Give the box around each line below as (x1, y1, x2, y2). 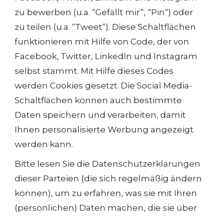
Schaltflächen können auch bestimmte (15, 95, 182, 105)
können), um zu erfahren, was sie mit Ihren (15, 188, 197, 198)
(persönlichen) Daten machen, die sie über (15, 203, 197, 213)
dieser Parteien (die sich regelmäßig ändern (15, 174, 202, 183)
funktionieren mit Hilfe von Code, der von (15, 37, 189, 46)
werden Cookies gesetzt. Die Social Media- (15, 81, 192, 90)
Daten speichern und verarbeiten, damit (15, 110, 186, 120)
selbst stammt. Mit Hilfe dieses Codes (15, 66, 174, 76)
